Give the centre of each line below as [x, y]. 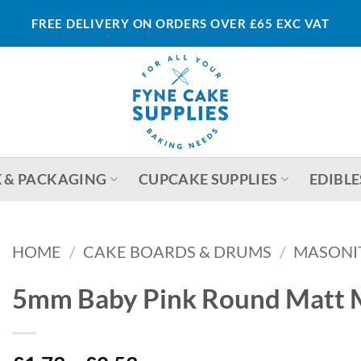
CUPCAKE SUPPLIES [208, 179]
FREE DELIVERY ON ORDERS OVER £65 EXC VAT [180, 23]
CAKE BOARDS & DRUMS [177, 251]
